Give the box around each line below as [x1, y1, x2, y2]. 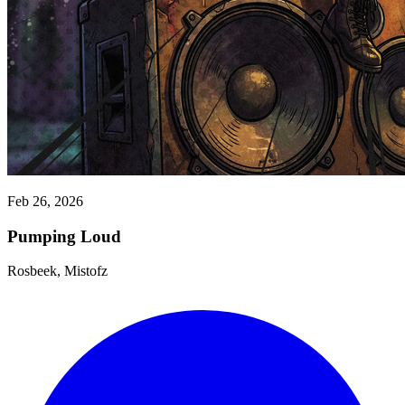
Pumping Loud [7, 226, 121, 246]
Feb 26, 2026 [7, 193, 83, 209]
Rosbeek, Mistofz [7, 263, 108, 279]
